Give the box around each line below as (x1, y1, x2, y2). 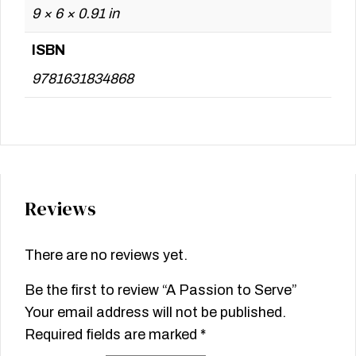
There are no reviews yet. (25, 247, 188, 264)
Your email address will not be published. (25, 304, 286, 321)
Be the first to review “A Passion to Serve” (25, 282, 297, 299)
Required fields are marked (25, 327, 200, 343)
